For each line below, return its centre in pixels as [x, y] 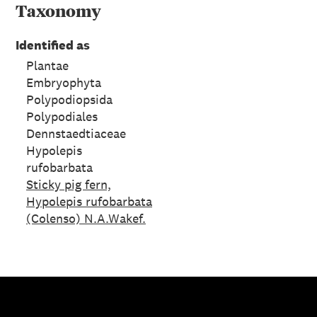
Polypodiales [62, 116]
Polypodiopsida [69, 99]
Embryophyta [64, 82]
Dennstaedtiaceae [76, 133]
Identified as [53, 45]
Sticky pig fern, [69, 184]
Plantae [47, 65]
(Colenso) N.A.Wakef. [86, 218]
